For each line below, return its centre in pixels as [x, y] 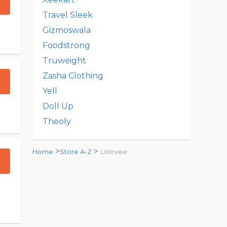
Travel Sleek [68, 15]
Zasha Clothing [73, 76]
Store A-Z [76, 152]
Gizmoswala [67, 30]
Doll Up [58, 106]
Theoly [57, 121]
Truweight [64, 61]
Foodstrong [66, 45]
